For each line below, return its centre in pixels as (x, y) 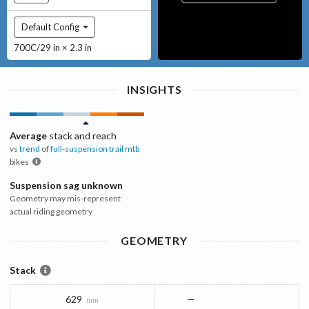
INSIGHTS (154, 89)
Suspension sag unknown (66, 185)
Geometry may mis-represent (65, 198)
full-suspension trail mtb (95, 148)
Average (28, 135)
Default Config (50, 27)
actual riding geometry (51, 211)
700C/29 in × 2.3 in (53, 47)
